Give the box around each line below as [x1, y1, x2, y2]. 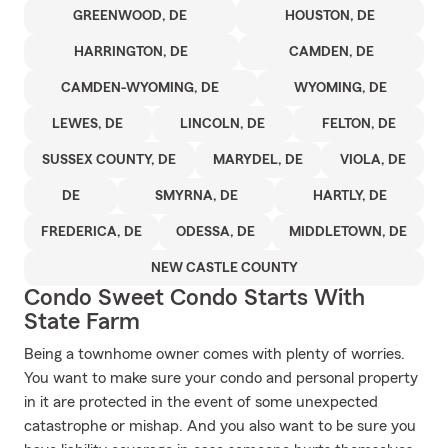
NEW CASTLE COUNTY [150, 261, 298, 275]
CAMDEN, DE [288, 45, 374, 59]
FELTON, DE [321, 117, 396, 131]
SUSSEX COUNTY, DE [42, 153, 177, 167]
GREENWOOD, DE [73, 9, 187, 23]
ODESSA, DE [176, 225, 255, 239]
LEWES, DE [52, 117, 124, 131]
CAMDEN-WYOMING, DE [61, 81, 220, 95]
